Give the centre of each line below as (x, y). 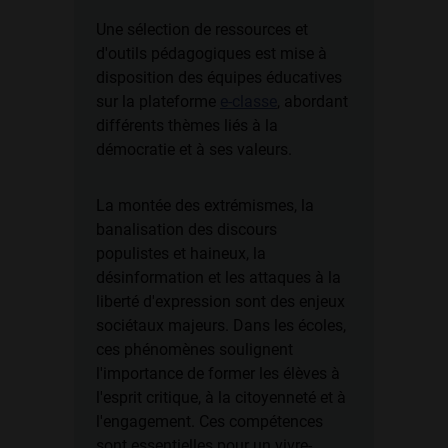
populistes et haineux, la (181, 253)
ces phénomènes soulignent (194, 349)
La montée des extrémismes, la (205, 205)
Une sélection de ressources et (202, 29)
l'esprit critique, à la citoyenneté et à (221, 397)
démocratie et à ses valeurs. (194, 149)
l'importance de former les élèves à (218, 373)
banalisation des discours (186, 229)
